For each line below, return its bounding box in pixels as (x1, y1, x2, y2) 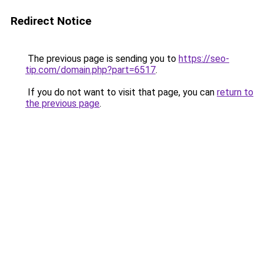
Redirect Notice (11, 14, 91, 28)
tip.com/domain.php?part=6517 (25, 64, 156, 75)
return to (217, 87, 253, 98)
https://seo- (179, 53, 229, 64)
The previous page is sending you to (25, 53, 179, 64)
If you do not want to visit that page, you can (25, 87, 217, 98)
